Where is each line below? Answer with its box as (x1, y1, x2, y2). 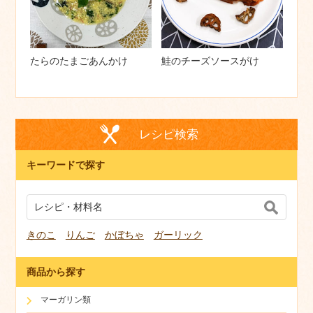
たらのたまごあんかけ (29, 55, 128, 66)
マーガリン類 (40, 294, 91, 305)
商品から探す (26, 266, 85, 277)
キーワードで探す (26, 159, 105, 170)
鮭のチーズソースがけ (161, 55, 260, 66)
